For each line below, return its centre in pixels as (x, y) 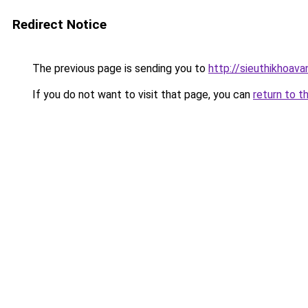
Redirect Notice (59, 24)
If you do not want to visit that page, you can (141, 95)
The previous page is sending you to (119, 68)
